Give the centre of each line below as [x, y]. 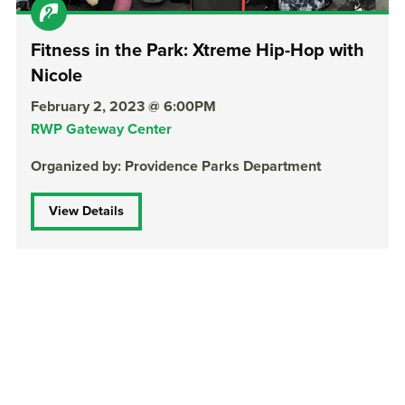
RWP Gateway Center [101, 129]
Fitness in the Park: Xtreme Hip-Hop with [198, 50]
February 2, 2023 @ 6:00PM [123, 106]
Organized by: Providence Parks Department [176, 166]
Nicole [57, 75]
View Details [86, 211]
